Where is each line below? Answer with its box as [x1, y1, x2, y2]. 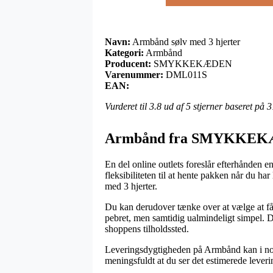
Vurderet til [105, 101, 149, 112]
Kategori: [105, 47, 144, 58]
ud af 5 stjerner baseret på [161, 101, 267, 112]
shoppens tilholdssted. [105, 223, 189, 234]
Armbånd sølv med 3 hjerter [130, 36, 240, 47]
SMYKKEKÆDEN [154, 58, 232, 69]
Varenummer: [105, 69, 163, 80]
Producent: [105, 58, 151, 69]
